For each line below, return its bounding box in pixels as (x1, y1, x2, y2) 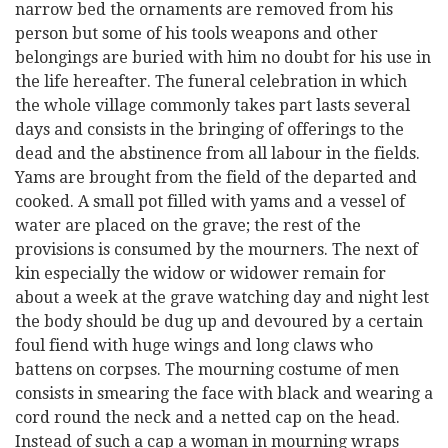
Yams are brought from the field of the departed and (15, 168, 417, 187)
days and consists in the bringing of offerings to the (15, 120, 404, 139)
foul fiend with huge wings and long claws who (15, 336, 373, 355)
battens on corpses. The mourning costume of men (15, 360, 399, 379)
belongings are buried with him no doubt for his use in (15, 48, 431, 67)
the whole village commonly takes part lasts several (15, 96, 410, 115)
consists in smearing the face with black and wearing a (15, 384, 433, 403)
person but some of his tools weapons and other (15, 24, 378, 43)
